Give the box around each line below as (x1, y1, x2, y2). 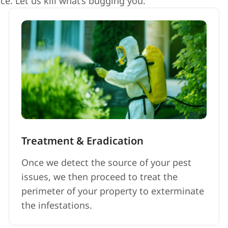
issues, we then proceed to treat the (21, 170, 178, 183)
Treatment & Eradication (21, 133, 144, 148)
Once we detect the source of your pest (21, 156, 191, 168)
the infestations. (21, 198, 92, 211)
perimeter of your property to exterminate (21, 184, 204, 197)
